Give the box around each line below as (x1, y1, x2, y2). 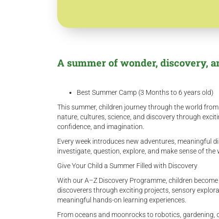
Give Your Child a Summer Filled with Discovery (57, 162, 197, 170)
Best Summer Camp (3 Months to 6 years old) (77, 88, 214, 96)
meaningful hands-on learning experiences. (57, 196, 186, 204)
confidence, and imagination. (57, 123, 144, 131)
